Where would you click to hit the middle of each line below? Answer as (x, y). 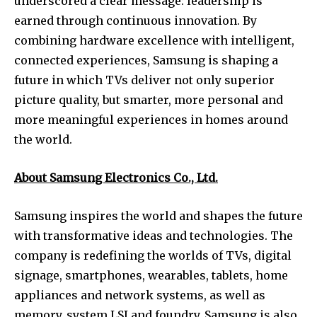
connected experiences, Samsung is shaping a (146, 60)
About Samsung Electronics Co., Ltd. (116, 177)
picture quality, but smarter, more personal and (149, 99)
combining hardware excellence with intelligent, (154, 40)
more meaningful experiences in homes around (151, 119)
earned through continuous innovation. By (136, 20)
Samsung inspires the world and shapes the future (158, 215)
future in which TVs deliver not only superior (144, 80)
